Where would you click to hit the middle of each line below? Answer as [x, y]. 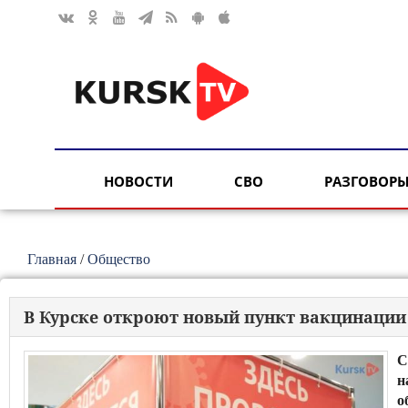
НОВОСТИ [138, 182]
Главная [52, 259]
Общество [119, 259]
